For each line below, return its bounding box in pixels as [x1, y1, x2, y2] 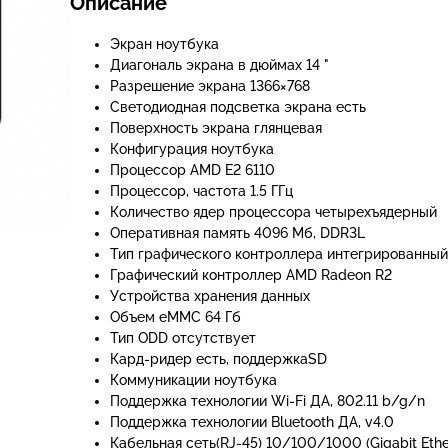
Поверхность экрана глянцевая [110, 120, 322, 136]
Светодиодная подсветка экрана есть [110, 99, 366, 115]
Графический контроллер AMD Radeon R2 [110, 267, 392, 283]
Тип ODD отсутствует [110, 330, 256, 346]
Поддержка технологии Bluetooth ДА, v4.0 [110, 414, 394, 430]
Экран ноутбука [110, 36, 219, 52]
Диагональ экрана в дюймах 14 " [110, 57, 329, 73]
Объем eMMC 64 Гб [110, 309, 241, 325]
